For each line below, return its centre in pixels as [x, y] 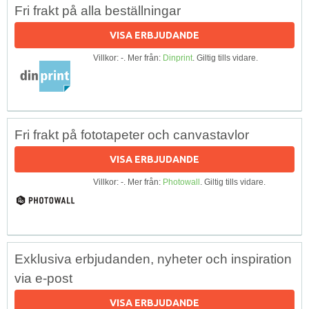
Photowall [181, 182]
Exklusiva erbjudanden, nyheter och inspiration [153, 259]
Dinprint [178, 58]
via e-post [43, 278]
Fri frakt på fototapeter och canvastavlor [132, 134]
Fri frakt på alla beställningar [98, 10]
